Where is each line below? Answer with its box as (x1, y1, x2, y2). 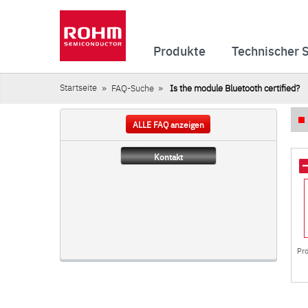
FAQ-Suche (111, 82, 154, 93)
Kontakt (153, 151, 183, 162)
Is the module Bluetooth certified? (168, 82, 300, 93)
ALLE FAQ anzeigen (132, 119, 204, 130)
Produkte (153, 42, 206, 59)
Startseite (60, 81, 97, 93)
